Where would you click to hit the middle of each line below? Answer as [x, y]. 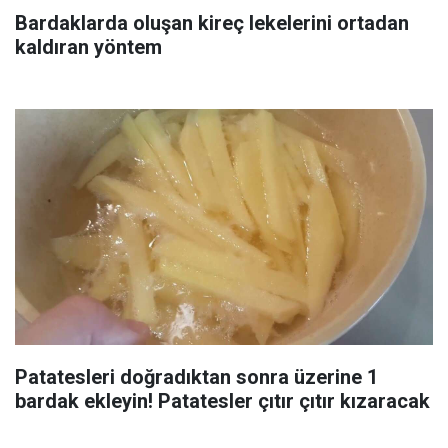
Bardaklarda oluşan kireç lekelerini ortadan [212, 23]
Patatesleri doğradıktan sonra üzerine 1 [196, 376]
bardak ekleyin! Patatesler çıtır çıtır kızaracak [222, 400]
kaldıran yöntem [88, 47]
